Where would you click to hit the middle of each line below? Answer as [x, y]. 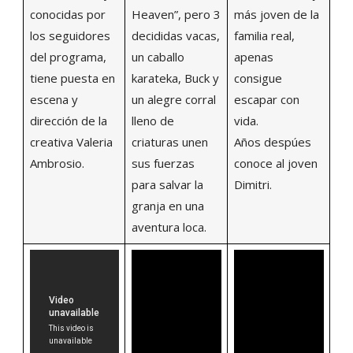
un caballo [158, 56]
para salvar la [167, 184]
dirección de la [68, 120]
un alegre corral [173, 99]
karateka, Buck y [175, 78]
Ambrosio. [57, 163]
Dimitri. [253, 184]
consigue [258, 78]
